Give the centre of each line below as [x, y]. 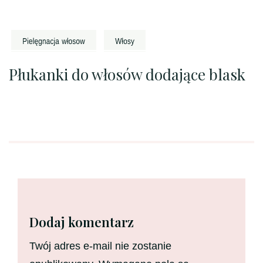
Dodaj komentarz [82, 222]
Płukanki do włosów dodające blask [127, 75]
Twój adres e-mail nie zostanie [100, 246]
